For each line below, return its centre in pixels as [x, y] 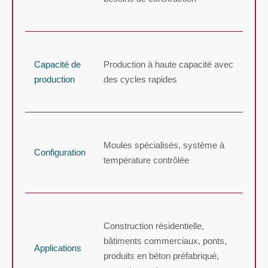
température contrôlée [146, 160]
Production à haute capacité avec [168, 64]
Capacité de [57, 64]
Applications [58, 248]
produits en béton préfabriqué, [161, 255]
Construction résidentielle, [154, 226]
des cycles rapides [140, 79]
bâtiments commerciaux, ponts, [165, 240]
